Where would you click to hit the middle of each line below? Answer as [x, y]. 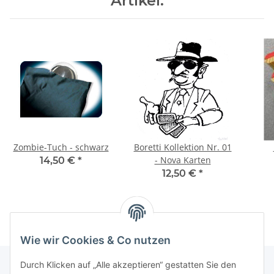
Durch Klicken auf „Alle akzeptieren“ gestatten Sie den [128, 265]
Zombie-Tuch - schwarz [61, 147]
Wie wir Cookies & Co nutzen [95, 240]
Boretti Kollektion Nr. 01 [183, 147]
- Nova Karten [183, 160]
